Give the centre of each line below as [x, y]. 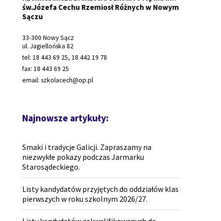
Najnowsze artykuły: [65, 118]
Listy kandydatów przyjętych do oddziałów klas [100, 189]
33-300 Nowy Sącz [48, 38]
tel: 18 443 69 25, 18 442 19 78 [64, 58]
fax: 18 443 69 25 [45, 69]
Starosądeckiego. [51, 167]
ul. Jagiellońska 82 [48, 46]
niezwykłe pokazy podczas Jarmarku [83, 157]
